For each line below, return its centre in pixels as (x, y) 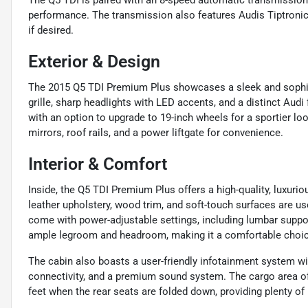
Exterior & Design (94, 62)
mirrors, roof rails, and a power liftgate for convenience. (156, 133)
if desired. (51, 31)
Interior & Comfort (98, 164)
